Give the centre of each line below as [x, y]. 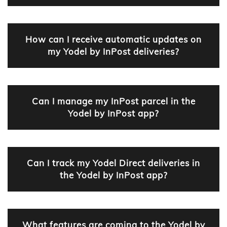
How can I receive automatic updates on [113, 39]
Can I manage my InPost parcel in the [113, 101]
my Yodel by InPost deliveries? [113, 51]
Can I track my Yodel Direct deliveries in [113, 163]
